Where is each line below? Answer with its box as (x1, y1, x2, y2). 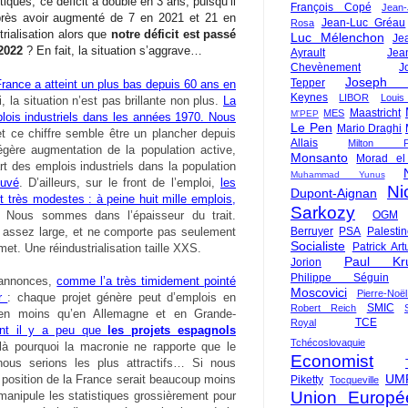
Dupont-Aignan (291, 186, 377, 200)
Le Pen (291, 120, 332, 135)
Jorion (291, 256, 321, 269)
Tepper (291, 76, 325, 89)
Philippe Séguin (291, 271, 389, 284)
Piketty (291, 373, 323, 386)
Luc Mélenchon (291, 30, 384, 45)
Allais (291, 137, 318, 149)
